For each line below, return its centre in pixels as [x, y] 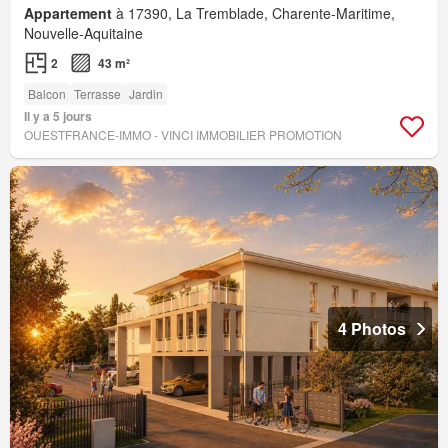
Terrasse [97, 94]
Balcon [47, 94]
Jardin [146, 94]
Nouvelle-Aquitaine [83, 33]
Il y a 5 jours [58, 116]
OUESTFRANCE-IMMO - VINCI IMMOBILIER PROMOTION [183, 135]
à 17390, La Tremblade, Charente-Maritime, [253, 13]
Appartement [68, 13]
